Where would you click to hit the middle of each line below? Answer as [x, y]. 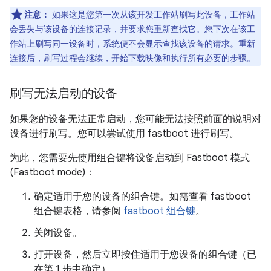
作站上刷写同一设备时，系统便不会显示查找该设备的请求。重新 [132, 44]
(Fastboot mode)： [52, 172]
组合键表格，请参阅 [79, 211]
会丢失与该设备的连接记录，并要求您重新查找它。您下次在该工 [132, 29]
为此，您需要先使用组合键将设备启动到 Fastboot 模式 [130, 158]
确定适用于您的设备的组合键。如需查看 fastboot [142, 197]
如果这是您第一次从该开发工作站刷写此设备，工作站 [152, 15]
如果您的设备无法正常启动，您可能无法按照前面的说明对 [135, 119]
